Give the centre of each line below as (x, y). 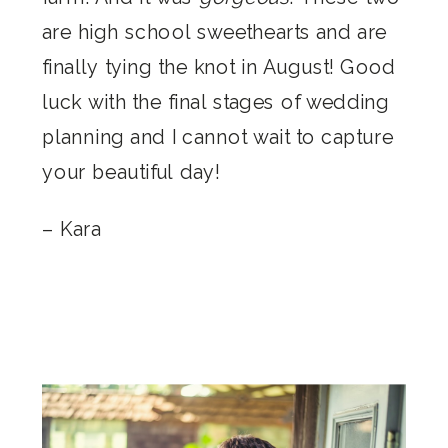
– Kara (71, 228)
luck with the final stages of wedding (216, 101)
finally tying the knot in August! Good (219, 66)
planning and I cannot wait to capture (218, 136)
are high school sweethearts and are (214, 31)
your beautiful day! (131, 171)
